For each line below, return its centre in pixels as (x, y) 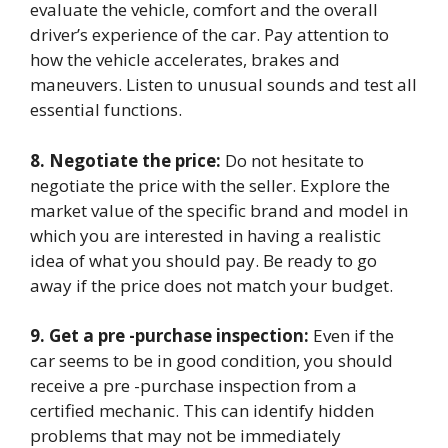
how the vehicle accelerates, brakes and (185, 59)
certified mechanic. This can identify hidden (202, 410)
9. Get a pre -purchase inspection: (169, 335)
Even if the (351, 335)
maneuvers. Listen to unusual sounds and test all (223, 84)
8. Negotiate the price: (125, 160)
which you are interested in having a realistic (205, 235)
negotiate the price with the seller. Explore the (210, 185)
